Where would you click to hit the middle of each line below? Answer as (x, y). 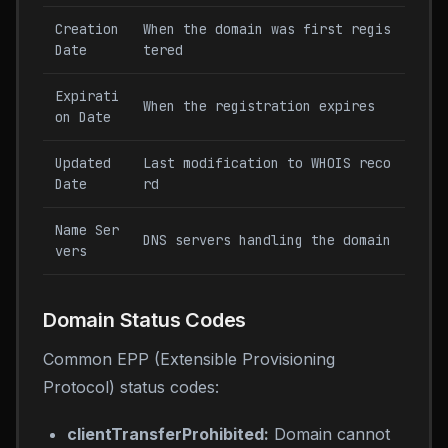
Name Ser (87, 230)
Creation (87, 29)
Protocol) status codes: (131, 387)
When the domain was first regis (267, 29)
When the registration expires (259, 106)
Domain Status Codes (145, 320)
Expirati (87, 96)
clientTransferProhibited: (168, 434)
